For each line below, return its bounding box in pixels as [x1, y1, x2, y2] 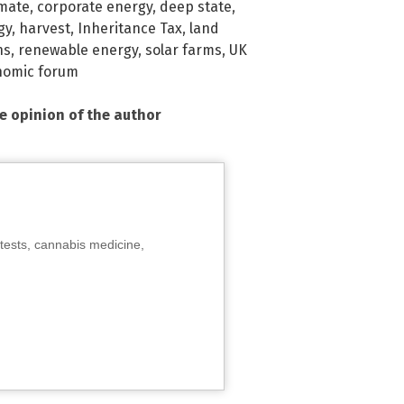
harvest [19, 20, 70, 38]
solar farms [145, 41, 222, 60]
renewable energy [18, 41, 138, 60]
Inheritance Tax [78, 20, 182, 38]
